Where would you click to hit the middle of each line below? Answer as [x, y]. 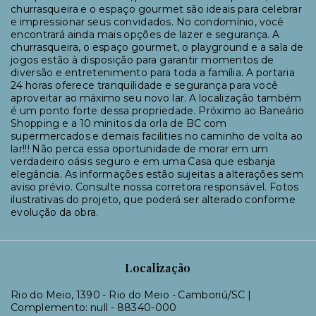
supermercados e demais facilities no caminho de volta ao [157, 136]
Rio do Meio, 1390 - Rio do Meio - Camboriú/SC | [131, 295]
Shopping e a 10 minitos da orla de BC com [119, 123]
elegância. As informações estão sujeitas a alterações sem [157, 174]
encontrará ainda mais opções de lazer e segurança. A [145, 35]
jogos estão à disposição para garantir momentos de [142, 60]
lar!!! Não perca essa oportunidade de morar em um [140, 149]
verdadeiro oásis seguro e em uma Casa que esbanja [143, 162]
